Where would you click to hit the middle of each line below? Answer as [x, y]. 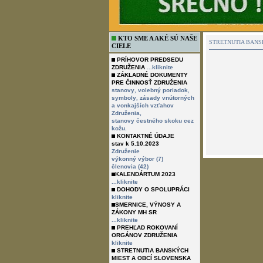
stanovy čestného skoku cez [152, 121]
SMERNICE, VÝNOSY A [148, 205]
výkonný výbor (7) [137, 159]
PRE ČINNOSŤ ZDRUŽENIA [149, 82]
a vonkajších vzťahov [142, 105]
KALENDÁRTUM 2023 [145, 174]
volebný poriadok [163, 90]
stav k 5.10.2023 [135, 144]
